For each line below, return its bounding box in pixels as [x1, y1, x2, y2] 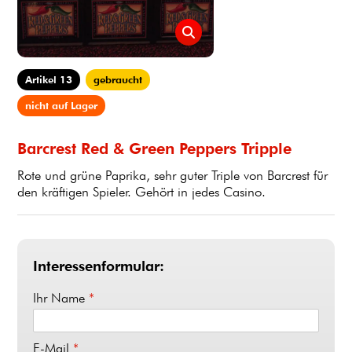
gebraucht [93, 73, 142, 86]
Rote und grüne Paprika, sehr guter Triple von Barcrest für [17, 167, 328, 184]
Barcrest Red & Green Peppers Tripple [17, 139, 291, 159]
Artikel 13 [25, 73, 72, 86]
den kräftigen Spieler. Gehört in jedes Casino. [17, 184, 266, 200]
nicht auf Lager [25, 99, 97, 112]
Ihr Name [33, 290, 89, 306]
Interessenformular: [33, 258, 164, 275]
